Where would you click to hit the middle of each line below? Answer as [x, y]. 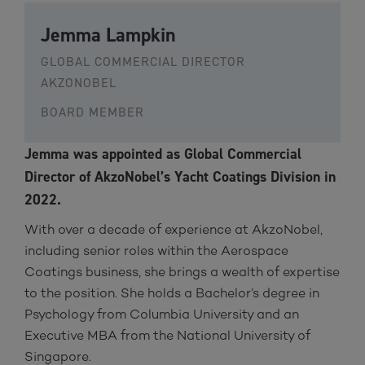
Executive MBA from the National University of [167, 335]
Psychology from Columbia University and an [162, 314]
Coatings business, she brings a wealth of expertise [182, 271]
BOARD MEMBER [92, 112]
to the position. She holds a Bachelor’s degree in [172, 292]
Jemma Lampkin [108, 35]
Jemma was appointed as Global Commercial [163, 154]
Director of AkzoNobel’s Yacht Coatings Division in [180, 176]
